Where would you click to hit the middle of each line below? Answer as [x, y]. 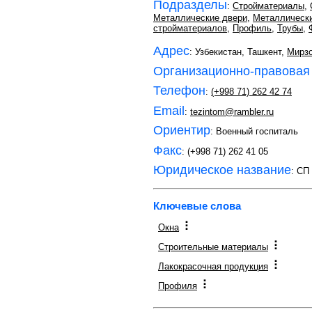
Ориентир [182, 130]
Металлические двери [200, 18]
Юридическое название [222, 170]
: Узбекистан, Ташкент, [238, 52]
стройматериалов [190, 28]
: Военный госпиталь [254, 131]
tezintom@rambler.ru [232, 111]
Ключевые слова [197, 206]
